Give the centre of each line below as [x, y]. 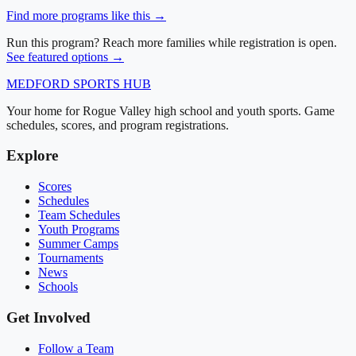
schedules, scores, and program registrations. [118, 125]
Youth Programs [79, 230]
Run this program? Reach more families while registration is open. [172, 42]
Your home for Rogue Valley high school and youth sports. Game [170, 110]
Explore [32, 156]
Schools [58, 287]
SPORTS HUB [110, 83]
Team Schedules [79, 215]
